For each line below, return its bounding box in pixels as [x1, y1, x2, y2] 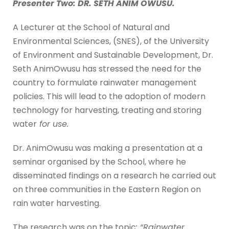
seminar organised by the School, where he [13, 156, 186, 168]
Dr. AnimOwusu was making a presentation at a [13, 142, 202, 154]
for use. [37, 118, 68, 130]
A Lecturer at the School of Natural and [13, 21, 170, 34]
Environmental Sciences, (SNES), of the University [13, 35, 209, 48]
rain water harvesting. [13, 197, 101, 210]
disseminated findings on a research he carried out [13, 170, 216, 182]
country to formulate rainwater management [13, 77, 197, 89]
